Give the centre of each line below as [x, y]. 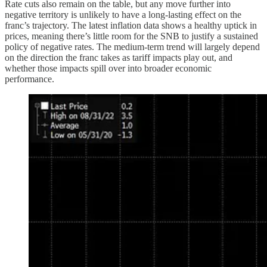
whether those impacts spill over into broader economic [108, 69]
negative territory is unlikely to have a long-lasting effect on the [123, 15]
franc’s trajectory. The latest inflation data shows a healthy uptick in [131, 26]
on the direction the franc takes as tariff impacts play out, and [119, 58]
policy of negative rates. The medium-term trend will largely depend [132, 47]
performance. [30, 79]
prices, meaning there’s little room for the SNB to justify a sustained [131, 36]
